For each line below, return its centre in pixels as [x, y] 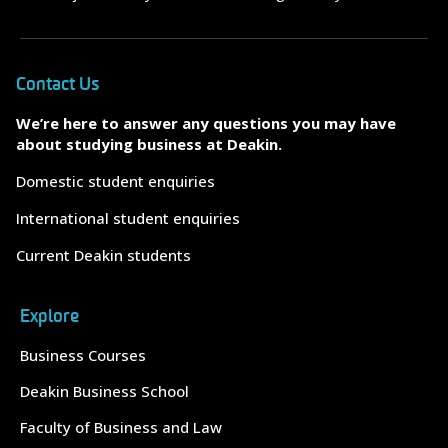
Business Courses [83, 355]
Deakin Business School [104, 391]
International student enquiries [128, 218]
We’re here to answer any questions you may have [206, 123]
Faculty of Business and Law [121, 427]
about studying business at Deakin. [149, 144]
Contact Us [57, 84]
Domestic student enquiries [115, 181]
